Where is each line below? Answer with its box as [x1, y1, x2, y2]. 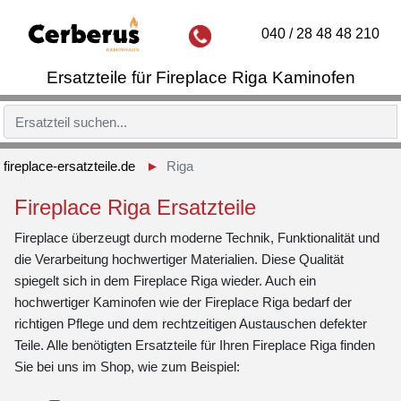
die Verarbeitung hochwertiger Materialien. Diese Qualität [14, 252, 344, 268]
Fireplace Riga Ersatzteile [14, 195, 256, 220]
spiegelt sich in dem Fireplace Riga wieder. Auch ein [14, 273, 316, 289]
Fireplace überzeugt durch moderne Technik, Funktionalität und [14, 230, 380, 246]
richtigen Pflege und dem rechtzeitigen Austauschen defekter [14, 316, 367, 332]
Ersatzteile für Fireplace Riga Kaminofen [46, 68, 355, 87]
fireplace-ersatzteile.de [4, 158, 135, 175]
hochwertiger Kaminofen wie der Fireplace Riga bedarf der [14, 294, 352, 311]
